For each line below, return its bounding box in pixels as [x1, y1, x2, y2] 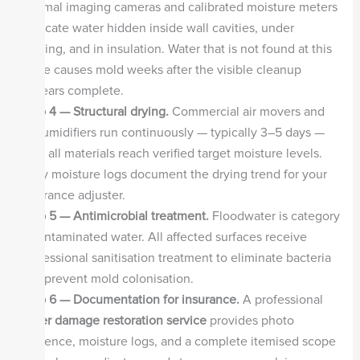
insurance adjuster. [19, 187, 125, 204]
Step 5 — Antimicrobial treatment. [19, 208, 209, 225]
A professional [239, 292, 323, 309]
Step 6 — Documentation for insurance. [19, 292, 239, 309]
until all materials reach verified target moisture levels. [19, 145, 322, 162]
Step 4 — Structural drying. [19, 104, 169, 121]
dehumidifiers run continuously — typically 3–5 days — [19, 125, 325, 141]
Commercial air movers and [168, 104, 325, 121]
